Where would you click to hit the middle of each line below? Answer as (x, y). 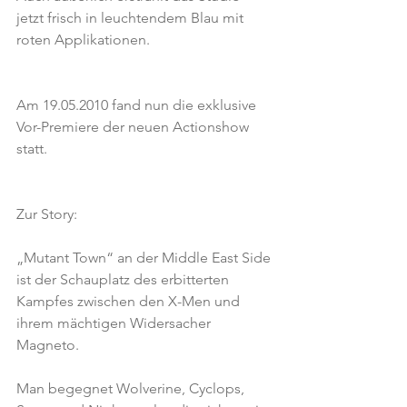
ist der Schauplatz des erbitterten (124, 279)
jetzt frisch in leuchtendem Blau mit (132, 18)
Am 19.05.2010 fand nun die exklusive (138, 105)
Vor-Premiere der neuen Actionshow (134, 127)
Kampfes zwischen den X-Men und (130, 301)
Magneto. (48, 345)
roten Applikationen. (83, 40)
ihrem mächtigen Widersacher (115, 323)
